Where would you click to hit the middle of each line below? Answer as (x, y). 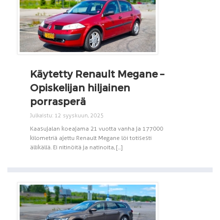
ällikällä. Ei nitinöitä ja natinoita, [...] (76, 147)
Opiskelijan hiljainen (80, 87)
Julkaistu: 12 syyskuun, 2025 (67, 115)
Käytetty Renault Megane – (97, 73)
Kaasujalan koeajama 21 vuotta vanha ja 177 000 (96, 128)
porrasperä (58, 101)
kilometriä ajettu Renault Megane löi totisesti (91, 138)
